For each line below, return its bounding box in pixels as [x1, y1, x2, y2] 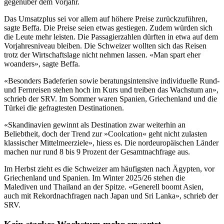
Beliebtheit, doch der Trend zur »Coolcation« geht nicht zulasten [4, 129, 207, 138]
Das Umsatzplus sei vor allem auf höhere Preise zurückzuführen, [4, 14, 207, 23]
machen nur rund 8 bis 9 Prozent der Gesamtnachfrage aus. [4, 147, 190, 156]
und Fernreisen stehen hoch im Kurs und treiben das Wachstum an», [4, 85, 218, 94]
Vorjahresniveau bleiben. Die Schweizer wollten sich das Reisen [4, 41, 206, 50]
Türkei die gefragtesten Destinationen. [4, 103, 124, 112]
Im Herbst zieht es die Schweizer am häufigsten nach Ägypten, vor [4, 164, 214, 173]
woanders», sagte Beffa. [4, 59, 80, 68]
